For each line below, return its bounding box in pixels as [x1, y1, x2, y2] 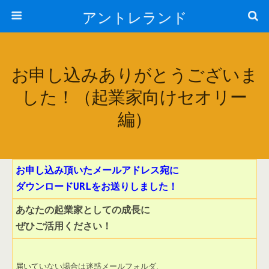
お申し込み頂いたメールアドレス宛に [16, 165, 179, 176]
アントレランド [82, 5, 187, 27]
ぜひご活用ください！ [16, 220, 112, 232]
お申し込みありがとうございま [11, 61, 258, 86]
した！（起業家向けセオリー [22, 83, 247, 108]
